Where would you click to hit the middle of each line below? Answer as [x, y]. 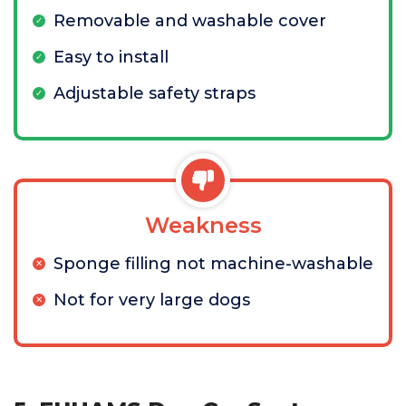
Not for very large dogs [152, 300]
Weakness [203, 225]
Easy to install [111, 57]
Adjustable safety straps [155, 93]
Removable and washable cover [190, 21]
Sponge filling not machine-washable [213, 264]
